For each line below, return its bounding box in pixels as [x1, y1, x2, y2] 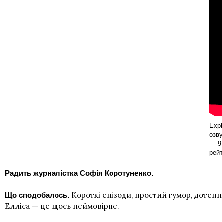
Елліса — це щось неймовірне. [5, 201, 119, 211]
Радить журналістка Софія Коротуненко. [5, 168, 153, 177]
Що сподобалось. [5, 190, 71, 199]
